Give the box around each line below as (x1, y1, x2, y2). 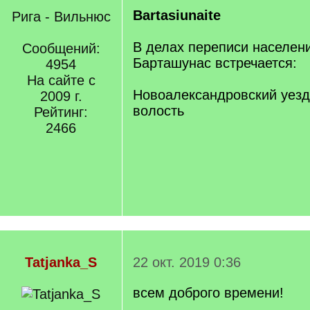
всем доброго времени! (133, 285, 284, 300)
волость (133, 103, 184, 118)
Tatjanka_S (25, 255, 97, 270)
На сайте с (26, 73, 95, 88)
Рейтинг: (34, 104, 88, 120)
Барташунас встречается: (133, 55, 297, 71)
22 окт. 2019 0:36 (133, 255, 241, 270)
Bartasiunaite (133, 8, 221, 23)
